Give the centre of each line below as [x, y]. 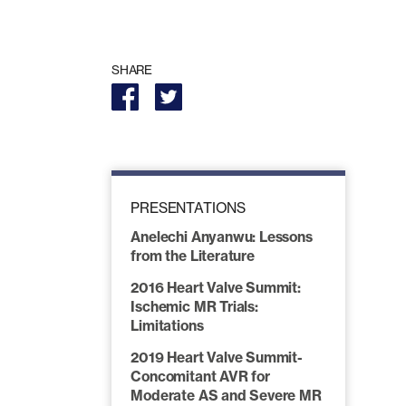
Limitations [167, 326]
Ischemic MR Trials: [194, 307]
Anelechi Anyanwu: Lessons [222, 237]
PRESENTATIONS [188, 208]
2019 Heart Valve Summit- [217, 358]
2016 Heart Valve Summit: [216, 288]
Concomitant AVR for [200, 377]
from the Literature [193, 256]
